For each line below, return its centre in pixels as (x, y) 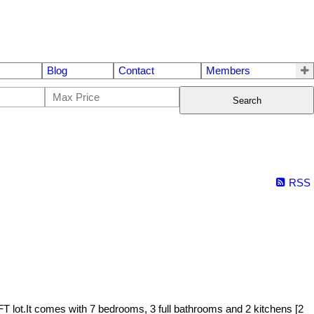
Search (247, 100)
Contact (136, 71)
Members (228, 71)
